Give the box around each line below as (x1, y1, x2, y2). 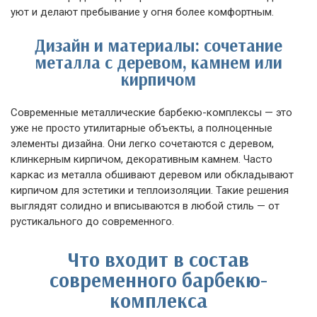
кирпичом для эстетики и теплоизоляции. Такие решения (11, 184, 289, 197)
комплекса (110, 287, 207, 313)
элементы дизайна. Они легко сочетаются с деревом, (11, 137, 274, 150)
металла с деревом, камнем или (35, 52, 282, 73)
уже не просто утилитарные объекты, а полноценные (11, 122, 272, 134)
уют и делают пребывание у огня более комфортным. (11, 6, 274, 18)
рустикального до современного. (11, 215, 174, 228)
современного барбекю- (50, 267, 267, 292)
